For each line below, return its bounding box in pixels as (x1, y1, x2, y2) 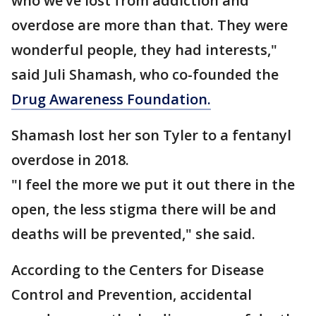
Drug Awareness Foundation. (11, 90, 211, 109)
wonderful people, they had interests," (11, 40, 277, 59)
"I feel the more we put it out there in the (11, 175, 295, 194)
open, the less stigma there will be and (11, 200, 276, 219)
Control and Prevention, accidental (11, 285, 252, 304)
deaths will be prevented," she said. (11, 224, 255, 243)
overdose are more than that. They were (11, 16, 288, 35)
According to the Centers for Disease (11, 260, 264, 279)
